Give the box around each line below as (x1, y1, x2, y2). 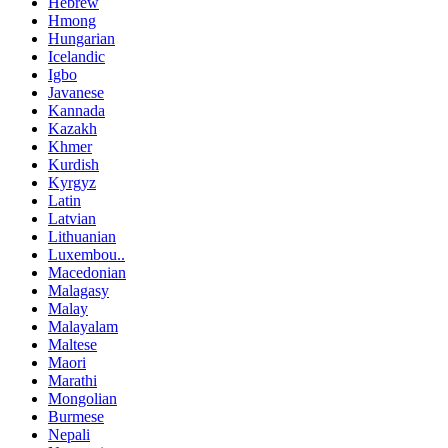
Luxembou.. (48, 246, 125, 264)
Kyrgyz (48, 174, 96, 192)
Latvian (48, 210, 96, 228)
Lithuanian (48, 228, 116, 246)
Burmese (48, 408, 104, 426)
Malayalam (48, 318, 118, 336)
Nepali (48, 426, 90, 444)
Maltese (48, 336, 97, 354)
